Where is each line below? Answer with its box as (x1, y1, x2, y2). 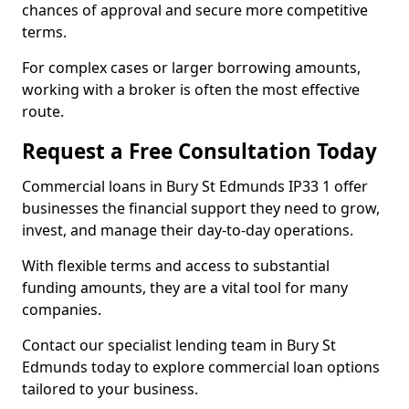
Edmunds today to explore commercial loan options (22, 357, 380, 377)
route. (22, 101, 64, 121)
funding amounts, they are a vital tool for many (22, 278, 348, 298)
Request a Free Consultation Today (22, 137, 377, 165)
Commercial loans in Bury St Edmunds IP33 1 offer (22, 176, 368, 196)
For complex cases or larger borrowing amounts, (22, 58, 361, 78)
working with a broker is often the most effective (22, 79, 360, 100)
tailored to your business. (22, 379, 198, 399)
